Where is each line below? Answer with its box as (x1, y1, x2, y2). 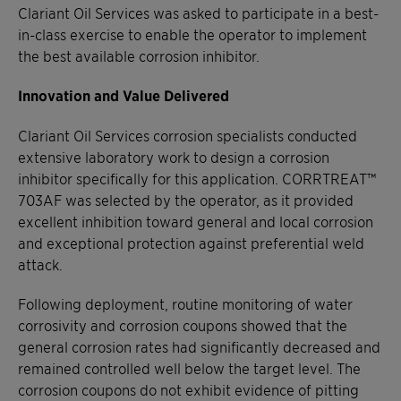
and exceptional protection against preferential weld (18, 233, 364, 252)
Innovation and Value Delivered (18, 85, 229, 105)
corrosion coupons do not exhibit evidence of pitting (18, 380, 359, 398)
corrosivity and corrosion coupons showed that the (18, 315, 347, 334)
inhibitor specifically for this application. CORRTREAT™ (18, 168, 376, 187)
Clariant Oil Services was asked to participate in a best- (18, 3, 379, 21)
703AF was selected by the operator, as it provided (18, 190, 354, 209)
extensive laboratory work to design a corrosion (18, 147, 329, 166)
